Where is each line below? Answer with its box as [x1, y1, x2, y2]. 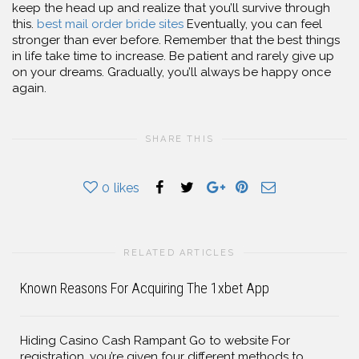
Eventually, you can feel [184, 17, 322, 31]
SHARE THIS [145, 133, 214, 144]
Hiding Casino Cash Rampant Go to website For [20, 333, 290, 348]
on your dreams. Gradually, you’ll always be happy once [12, 65, 331, 79]
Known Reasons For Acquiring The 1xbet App [20, 279, 269, 296]
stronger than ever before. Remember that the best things [12, 33, 340, 47]
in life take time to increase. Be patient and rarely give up [12, 49, 334, 63]
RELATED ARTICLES [123, 247, 236, 258]
